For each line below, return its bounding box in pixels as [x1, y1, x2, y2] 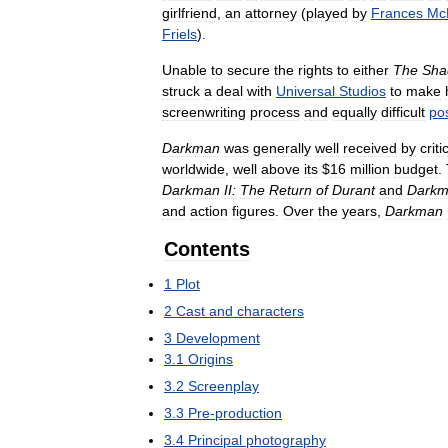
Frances [371, 5, 423, 21]
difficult [381, 104, 425, 120]
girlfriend [162, 5, 217, 21]
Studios [339, 83, 386, 99]
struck [162, 83, 200, 99]
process [250, 104, 300, 120]
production [215, 405, 282, 421]
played [306, 5, 348, 21]
